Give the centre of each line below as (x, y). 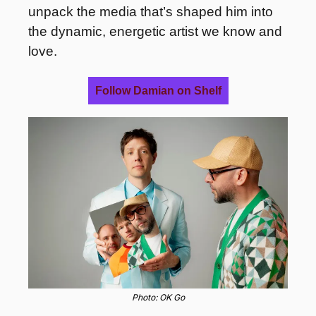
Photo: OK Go (158, 298)
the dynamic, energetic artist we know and (155, 31)
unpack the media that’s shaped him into (151, 12)
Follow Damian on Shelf (158, 91)
